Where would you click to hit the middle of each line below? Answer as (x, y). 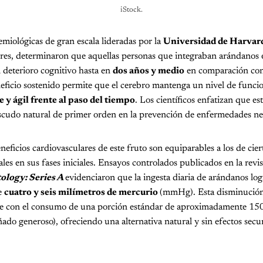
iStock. (131, 10)
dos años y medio (149, 71)
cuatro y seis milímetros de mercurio (82, 192)
